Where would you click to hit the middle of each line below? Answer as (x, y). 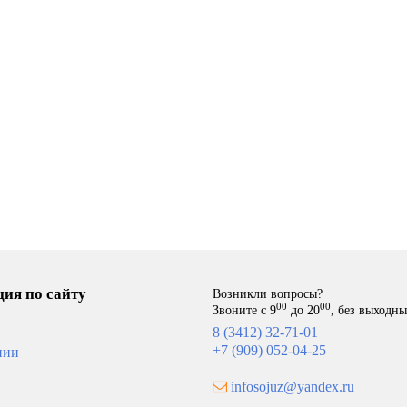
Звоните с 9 (244, 310)
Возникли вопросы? (268, 294)
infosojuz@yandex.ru (293, 387)
